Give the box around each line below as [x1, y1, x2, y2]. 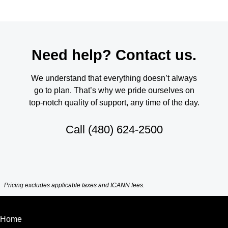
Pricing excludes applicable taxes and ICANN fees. [4, 182, 145, 189]
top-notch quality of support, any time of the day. [28, 98, 199, 107]
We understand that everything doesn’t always [31, 74, 197, 82]
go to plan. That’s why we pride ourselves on [34, 86, 194, 95]
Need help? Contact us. [32, 47, 196, 63]
